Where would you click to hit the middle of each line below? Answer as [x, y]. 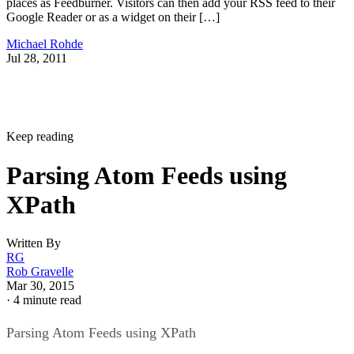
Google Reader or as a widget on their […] [113, 17]
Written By [34, 243]
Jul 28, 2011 [37, 58]
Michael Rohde [45, 44]
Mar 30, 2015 [40, 286]
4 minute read [47, 300]
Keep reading [40, 137]
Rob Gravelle [40, 272]
